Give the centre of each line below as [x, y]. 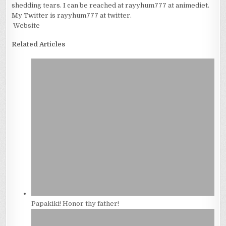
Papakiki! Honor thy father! [75, 203]
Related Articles [39, 44]
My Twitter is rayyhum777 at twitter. [72, 16]
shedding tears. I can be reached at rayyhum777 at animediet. [111, 6]
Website [26, 26]
